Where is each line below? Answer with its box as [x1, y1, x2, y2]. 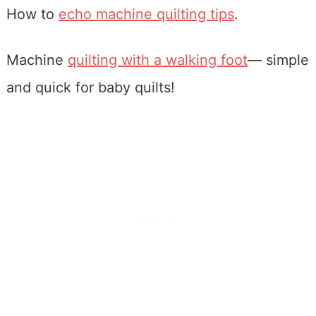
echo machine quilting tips [58, 6, 234, 23]
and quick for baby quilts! [6, 79, 175, 97]
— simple [247, 51, 309, 69]
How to [6, 6, 59, 23]
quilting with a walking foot [67, 51, 248, 69]
